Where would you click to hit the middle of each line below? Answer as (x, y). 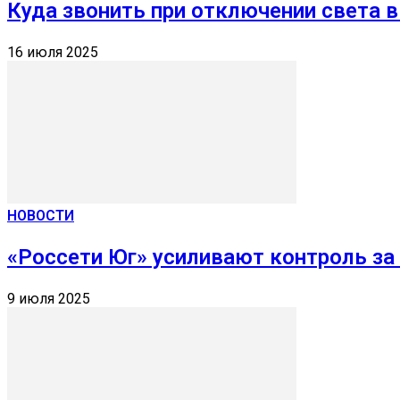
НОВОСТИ (41, 215)
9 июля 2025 (49, 298)
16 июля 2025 (53, 52)
